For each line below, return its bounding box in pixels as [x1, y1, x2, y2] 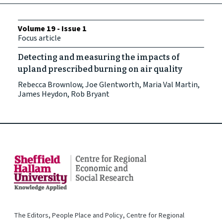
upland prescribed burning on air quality [18, 64, 182, 74]
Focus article [18, 33, 61, 44]
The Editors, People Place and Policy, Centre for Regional [14, 210, 184, 221]
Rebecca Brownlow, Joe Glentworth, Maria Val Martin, [18, 79, 200, 91]
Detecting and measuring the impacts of [18, 53, 179, 62]
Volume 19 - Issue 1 [18, 23, 87, 35]
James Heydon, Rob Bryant [18, 89, 110, 100]
